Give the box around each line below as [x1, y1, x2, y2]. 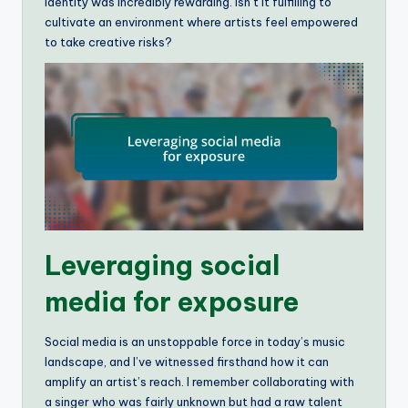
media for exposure [45, 284, 299, 319]
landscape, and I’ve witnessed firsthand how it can [45, 353, 329, 369]
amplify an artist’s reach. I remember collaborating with [45, 373, 354, 389]
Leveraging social [45, 248, 280, 282]
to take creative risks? [45, 34, 172, 49]
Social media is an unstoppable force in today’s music [45, 333, 345, 349]
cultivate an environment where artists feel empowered [45, 14, 358, 29]
